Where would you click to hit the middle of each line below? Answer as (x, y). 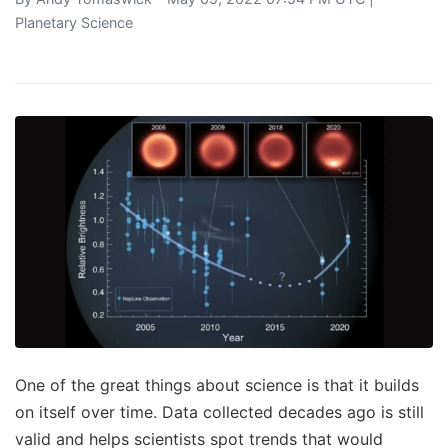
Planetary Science (74, 22)
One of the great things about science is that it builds (217, 385)
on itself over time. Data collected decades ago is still (219, 412)
